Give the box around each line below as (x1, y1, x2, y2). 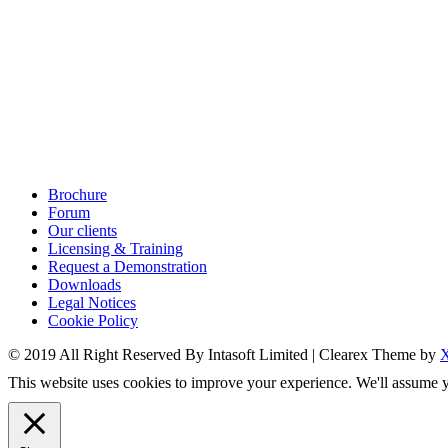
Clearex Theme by (319, 345, 440, 363)
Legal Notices (48, 293, 136, 311)
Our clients (48, 221, 117, 239)
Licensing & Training (48, 239, 183, 257)
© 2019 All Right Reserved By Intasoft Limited (8, 345, 312, 363)
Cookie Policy (48, 311, 138, 329)
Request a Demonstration (48, 257, 207, 275)
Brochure (48, 185, 107, 203)
